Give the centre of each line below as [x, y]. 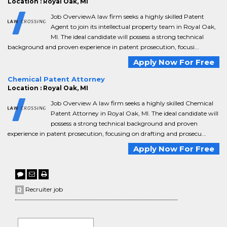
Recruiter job [43, 189]
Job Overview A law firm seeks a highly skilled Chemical [132, 103]
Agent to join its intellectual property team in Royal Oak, [133, 27]
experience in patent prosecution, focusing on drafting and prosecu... [107, 134]
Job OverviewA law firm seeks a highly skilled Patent [127, 16]
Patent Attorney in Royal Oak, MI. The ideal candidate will [135, 113]
